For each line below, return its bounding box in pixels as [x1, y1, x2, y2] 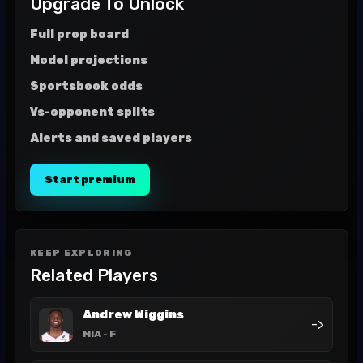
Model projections [30, 53, 147, 67]
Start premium [45, 173, 135, 186]
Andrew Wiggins [83, 308, 184, 322]
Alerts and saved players [30, 131, 192, 145]
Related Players [30, 265, 158, 285]
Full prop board [30, 28, 129, 41]
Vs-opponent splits [30, 105, 155, 119]
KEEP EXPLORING [30, 248, 134, 258]
